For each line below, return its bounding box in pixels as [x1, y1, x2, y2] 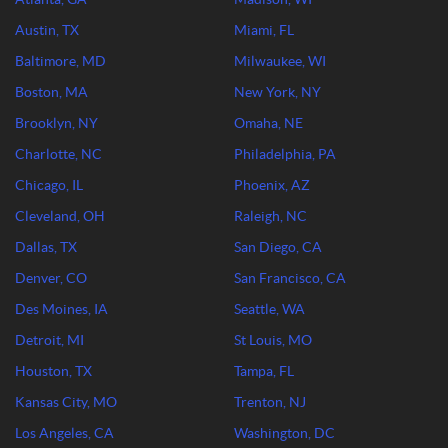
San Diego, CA [234, 239, 322, 255]
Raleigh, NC [234, 208, 307, 224]
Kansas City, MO [15, 394, 117, 410]
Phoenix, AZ [234, 177, 310, 193]
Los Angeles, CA [15, 425, 114, 441]
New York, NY [234, 84, 321, 100]
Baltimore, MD [15, 53, 106, 69]
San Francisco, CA [234, 270, 346, 286]
